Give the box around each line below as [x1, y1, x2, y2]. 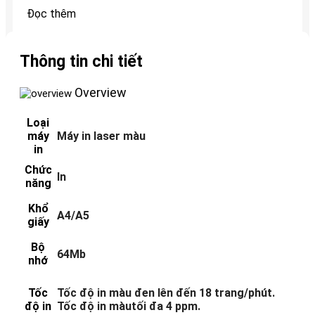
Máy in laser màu [57, 129, 146, 143]
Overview [75, 84, 127, 100]
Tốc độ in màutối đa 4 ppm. [57, 299, 200, 313]
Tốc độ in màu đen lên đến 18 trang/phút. [57, 285, 275, 300]
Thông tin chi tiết [20, 51, 143, 71]
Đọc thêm [27, 6, 76, 20]
